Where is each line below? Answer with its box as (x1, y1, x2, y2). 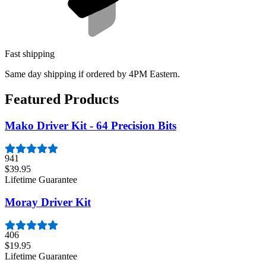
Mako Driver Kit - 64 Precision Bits (5, 119, 176, 132)
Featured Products (5, 91, 119, 107)
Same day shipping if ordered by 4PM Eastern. (5, 69, 180, 80)
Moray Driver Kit (5, 196, 91, 209)
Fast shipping (5, 49, 55, 59)
